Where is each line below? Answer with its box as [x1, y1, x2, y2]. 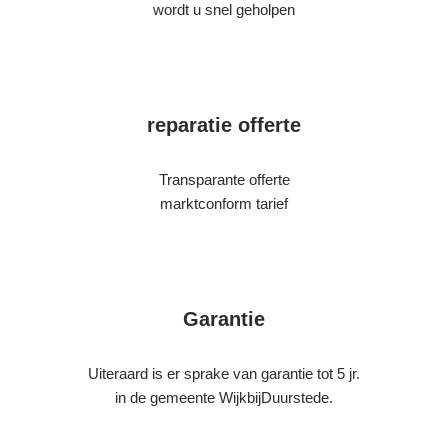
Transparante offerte [158, 171, 290, 188]
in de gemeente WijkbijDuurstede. [115, 389, 333, 406]
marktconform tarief [160, 195, 288, 212]
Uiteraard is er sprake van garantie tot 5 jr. [88, 365, 360, 382]
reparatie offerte [147, 114, 301, 136]
